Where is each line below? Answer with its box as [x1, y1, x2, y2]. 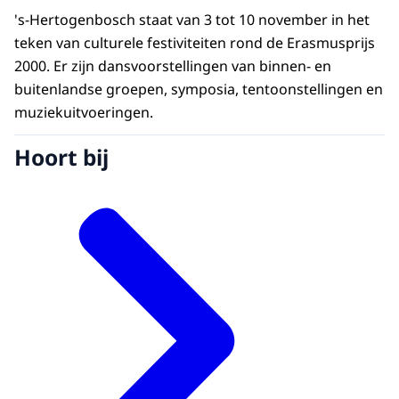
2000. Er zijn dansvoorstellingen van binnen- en [14, 56, 331, 77]
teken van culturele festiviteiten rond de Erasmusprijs [14, 33, 375, 53]
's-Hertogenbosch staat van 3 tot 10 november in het [14, 10, 370, 30]
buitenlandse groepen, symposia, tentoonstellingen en [14, 79, 383, 100]
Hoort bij [14, 142, 109, 172]
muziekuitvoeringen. [14, 102, 153, 123]
